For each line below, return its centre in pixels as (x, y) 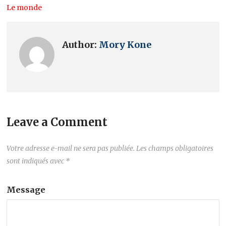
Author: (81, 44)
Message (26, 189)
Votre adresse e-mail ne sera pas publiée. (71, 148)
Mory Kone (125, 44)
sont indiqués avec (36, 161)
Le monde (24, 7)
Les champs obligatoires (175, 148)
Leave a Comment (57, 122)
